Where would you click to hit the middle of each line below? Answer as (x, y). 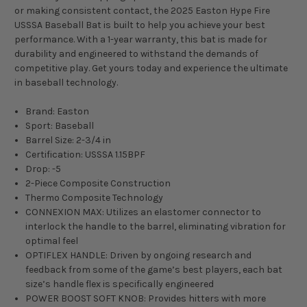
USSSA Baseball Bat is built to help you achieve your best (140, 25)
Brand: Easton (58, 112)
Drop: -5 (44, 169)
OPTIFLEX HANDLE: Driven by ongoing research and (139, 256)
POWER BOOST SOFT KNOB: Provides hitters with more (146, 299)
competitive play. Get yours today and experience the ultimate (151, 69)
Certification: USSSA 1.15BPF (86, 155)
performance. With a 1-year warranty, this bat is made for (141, 40)
